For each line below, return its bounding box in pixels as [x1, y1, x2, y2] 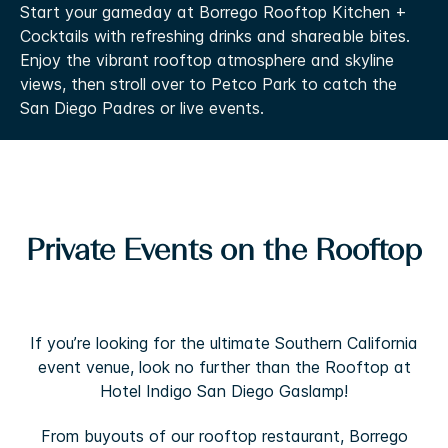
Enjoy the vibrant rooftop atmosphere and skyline [20, 49, 394, 70]
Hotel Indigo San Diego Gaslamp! [100, 380, 348, 401]
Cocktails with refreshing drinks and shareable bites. [20, 25, 410, 46]
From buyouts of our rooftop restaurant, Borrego [40, 425, 408, 446]
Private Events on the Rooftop [26, 236, 422, 267]
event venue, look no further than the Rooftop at [37, 356, 411, 377]
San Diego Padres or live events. [20, 97, 264, 118]
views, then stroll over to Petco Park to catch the [20, 73, 397, 94]
